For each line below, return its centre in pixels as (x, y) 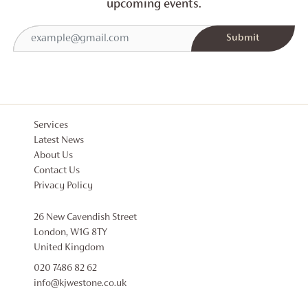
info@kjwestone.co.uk (80, 283)
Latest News (58, 140)
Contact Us (56, 170)
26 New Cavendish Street (85, 217)
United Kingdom (69, 247)
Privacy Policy (63, 186)
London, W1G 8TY (70, 232)
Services (51, 125)
